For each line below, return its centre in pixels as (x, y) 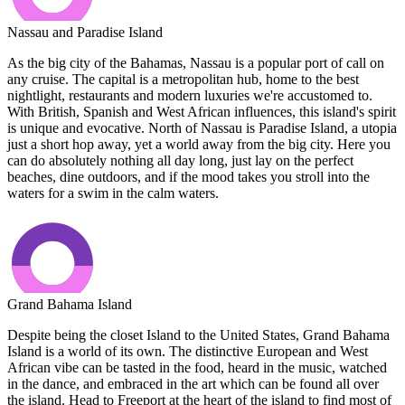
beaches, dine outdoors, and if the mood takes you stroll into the (188, 176)
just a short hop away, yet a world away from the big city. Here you (199, 144)
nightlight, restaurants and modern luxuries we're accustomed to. (190, 95)
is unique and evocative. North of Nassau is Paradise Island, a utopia (202, 127)
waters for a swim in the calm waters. (113, 193)
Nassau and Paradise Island (85, 32)
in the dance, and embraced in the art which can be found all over (193, 383)
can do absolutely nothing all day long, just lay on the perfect (180, 160)
